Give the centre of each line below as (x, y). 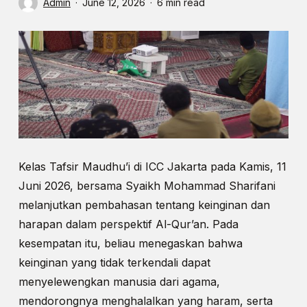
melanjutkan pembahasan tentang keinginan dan (144, 205)
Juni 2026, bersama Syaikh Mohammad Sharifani (147, 186)
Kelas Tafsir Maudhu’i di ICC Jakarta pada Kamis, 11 (152, 167)
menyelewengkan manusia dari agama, (119, 282)
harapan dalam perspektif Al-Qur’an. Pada (128, 224)
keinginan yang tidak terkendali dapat (114, 263)
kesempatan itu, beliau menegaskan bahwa (130, 244)
